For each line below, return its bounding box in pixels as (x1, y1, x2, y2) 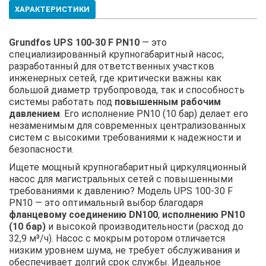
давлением (9, 107, 60, 119)
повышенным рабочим (115, 96, 221, 107)
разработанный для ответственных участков (9, 60, 214, 72)
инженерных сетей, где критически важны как (9, 72, 221, 84)
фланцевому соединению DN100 (9, 208, 158, 220)
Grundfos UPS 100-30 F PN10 (9, 36, 140, 48)
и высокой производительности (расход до (46, 220, 243, 232)
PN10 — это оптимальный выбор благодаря (9, 197, 203, 208)
